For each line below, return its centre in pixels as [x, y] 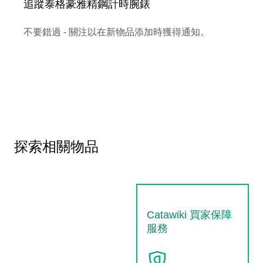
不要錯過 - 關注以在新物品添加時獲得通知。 [117, 32]
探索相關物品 [56, 146]
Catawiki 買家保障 [189, 215]
